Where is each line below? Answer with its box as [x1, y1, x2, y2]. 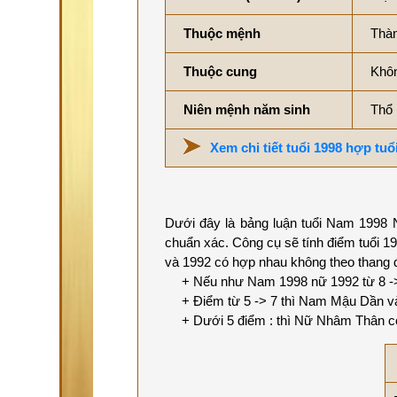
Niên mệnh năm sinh [183, 101, 310, 117]
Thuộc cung [183, 63, 257, 79]
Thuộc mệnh [183, 25, 261, 41]
